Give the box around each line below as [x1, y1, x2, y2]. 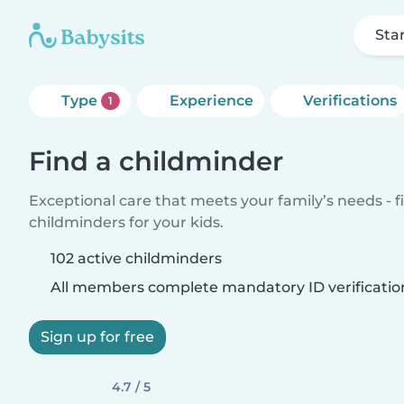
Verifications [302, 92, 397, 109]
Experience [169, 92, 253, 109]
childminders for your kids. [29, 214, 224, 231]
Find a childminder [29, 145, 283, 177]
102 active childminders [50, 250, 222, 267]
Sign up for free [41, 328, 154, 345]
